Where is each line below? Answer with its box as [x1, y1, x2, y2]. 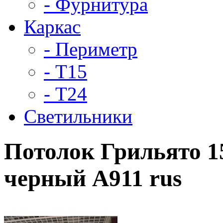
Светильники [24, 105, 132, 127]
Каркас [24, 15, 81, 37]
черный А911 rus [4, 165, 182, 191]
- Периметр [44, 38, 137, 60]
